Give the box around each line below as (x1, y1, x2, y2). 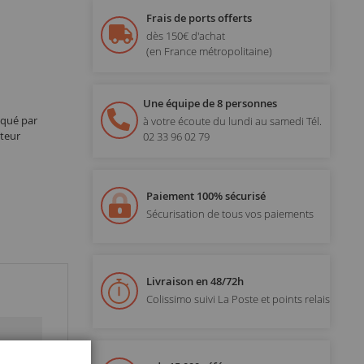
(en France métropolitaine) (145, 43, 272, 58)
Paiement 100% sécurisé (145, 188, 266, 204)
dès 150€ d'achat (145, 28, 225, 43)
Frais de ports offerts (145, 10, 252, 25)
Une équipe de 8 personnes (142, 95, 277, 110)
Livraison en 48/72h (145, 274, 244, 289)
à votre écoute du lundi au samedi (142, 113, 306, 128)
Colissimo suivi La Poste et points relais (145, 292, 330, 307)
